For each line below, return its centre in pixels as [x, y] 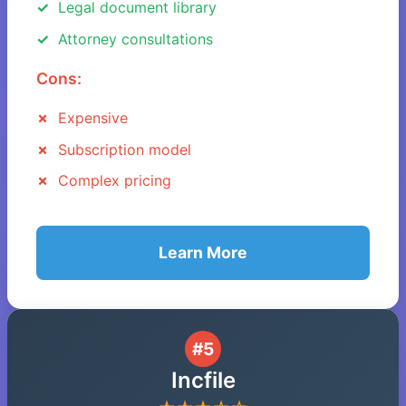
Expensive [93, 118]
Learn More [203, 253]
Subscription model [125, 149]
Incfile [203, 381]
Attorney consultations [135, 39]
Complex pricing [115, 181]
